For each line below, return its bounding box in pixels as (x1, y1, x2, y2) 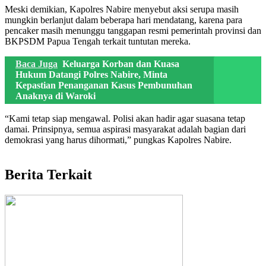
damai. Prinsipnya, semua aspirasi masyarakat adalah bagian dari (5, 124, 246, 135)
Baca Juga (15, 59, 58, 69)
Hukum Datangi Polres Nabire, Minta (15, 69, 167, 80)
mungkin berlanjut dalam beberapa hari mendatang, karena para (5, 15, 242, 26)
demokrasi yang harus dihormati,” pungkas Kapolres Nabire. (5, 135, 232, 145)
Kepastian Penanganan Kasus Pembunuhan (15, 80, 192, 91)
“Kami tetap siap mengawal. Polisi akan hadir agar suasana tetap (5, 113, 245, 124)
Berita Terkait (5, 167, 92, 183)
